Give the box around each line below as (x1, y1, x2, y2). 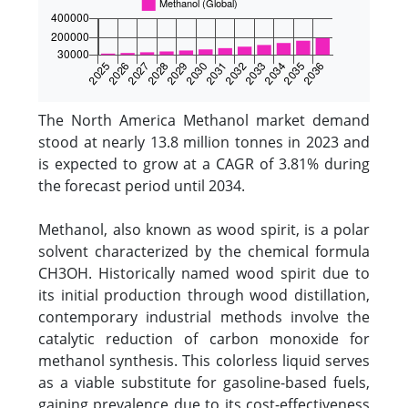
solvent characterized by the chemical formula (38, 241, 370, 261)
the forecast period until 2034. (38, 176, 245, 196)
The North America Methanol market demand (38, 110, 370, 130)
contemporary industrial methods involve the (38, 307, 370, 327)
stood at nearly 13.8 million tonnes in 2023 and (38, 132, 370, 152)
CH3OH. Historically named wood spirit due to (38, 263, 370, 283)
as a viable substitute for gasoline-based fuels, (38, 372, 370, 393)
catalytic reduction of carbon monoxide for (38, 329, 370, 349)
